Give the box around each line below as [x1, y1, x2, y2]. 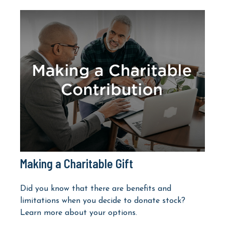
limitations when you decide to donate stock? [20, 196, 185, 205]
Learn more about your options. [20, 208, 137, 217]
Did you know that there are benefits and [20, 184, 171, 193]
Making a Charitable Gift [20, 156, 133, 171]
